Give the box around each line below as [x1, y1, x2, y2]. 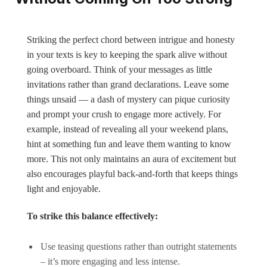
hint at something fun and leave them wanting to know [27, 138, 231, 149]
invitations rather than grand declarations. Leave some [27, 79, 229, 89]
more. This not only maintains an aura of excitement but [27, 153, 236, 164]
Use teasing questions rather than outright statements [41, 241, 237, 252]
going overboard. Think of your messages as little [27, 64, 212, 74]
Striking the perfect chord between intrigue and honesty [27, 34, 235, 45]
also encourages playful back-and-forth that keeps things [27, 168, 238, 179]
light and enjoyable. [27, 183, 101, 194]
